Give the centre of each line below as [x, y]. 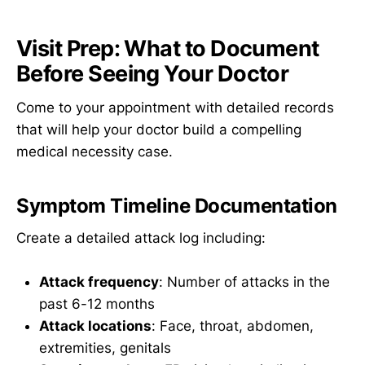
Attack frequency [99, 282]
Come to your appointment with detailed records [175, 108]
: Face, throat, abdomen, [233, 326]
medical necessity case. [95, 152]
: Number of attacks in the [244, 282]
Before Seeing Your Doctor [153, 73]
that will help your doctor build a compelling [159, 130]
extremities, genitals [105, 348]
